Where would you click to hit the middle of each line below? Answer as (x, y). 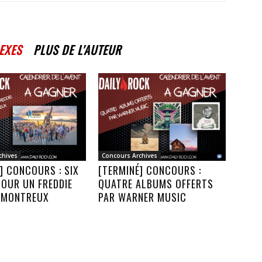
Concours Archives (130, 155)
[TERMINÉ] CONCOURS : (150, 170)
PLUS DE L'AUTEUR (77, 49)
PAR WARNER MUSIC (142, 197)
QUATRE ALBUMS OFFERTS (156, 183)
